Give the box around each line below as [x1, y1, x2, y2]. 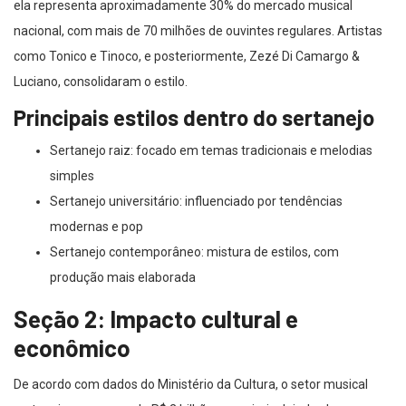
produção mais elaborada [50, 270, 196, 285]
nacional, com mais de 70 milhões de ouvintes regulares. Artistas [14, 24, 382, 39]
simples [50, 169, 94, 184]
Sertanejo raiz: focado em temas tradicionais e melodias [50, 143, 372, 159]
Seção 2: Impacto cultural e [14, 304, 298, 333]
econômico [14, 333, 130, 362]
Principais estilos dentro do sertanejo [14, 104, 374, 131]
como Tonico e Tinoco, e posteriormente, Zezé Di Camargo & [14, 49, 360, 64]
